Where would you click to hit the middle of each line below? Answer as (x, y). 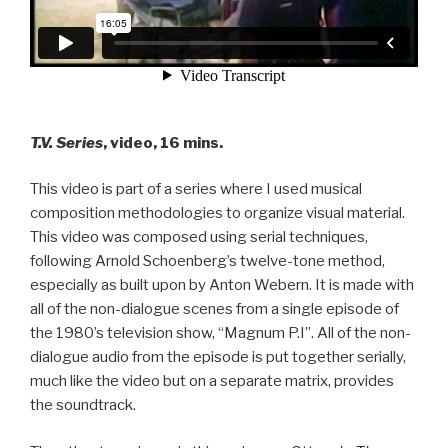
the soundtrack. (83, 405)
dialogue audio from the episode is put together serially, (218, 357)
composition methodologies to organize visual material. (217, 213)
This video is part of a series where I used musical (196, 189)
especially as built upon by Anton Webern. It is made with (222, 285)
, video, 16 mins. (163, 142)
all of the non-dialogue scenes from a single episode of (214, 309)
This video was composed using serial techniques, (199, 237)
